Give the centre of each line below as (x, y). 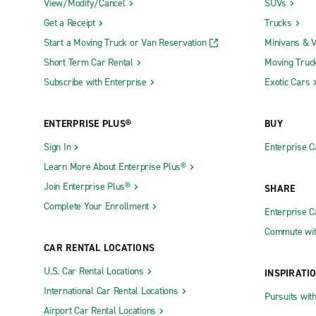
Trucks (278, 23)
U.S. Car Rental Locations (94, 272)
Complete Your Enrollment (96, 207)
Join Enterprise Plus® (87, 187)
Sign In (57, 147)
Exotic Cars (287, 83)
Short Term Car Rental (89, 63)
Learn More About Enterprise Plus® (115, 167)
